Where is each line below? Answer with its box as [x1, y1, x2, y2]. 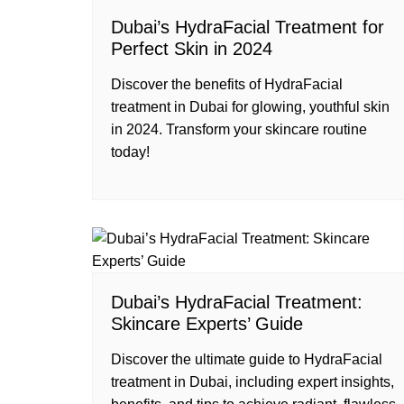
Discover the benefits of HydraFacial [111, 77, 343, 92]
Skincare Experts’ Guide [111, 314, 303, 334]
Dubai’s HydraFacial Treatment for [111, 17, 384, 37]
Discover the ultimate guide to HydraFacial [111, 352, 382, 367]
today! [111, 144, 150, 160]
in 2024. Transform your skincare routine [111, 122, 367, 137]
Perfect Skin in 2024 [111, 39, 272, 59]
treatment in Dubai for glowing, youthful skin [111, 99, 390, 115]
